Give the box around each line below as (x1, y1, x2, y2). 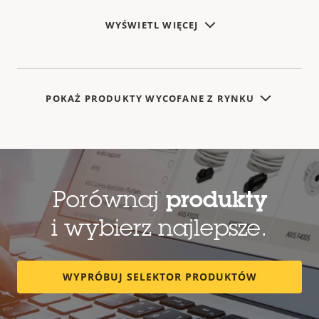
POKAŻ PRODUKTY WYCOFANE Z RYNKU (46, 91, 255, 105)
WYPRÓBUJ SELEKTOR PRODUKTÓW (62, 270, 257, 284)
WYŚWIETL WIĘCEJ (105, 18, 199, 31)
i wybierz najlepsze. (51, 219, 268, 243)
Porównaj (52, 191, 166, 214)
